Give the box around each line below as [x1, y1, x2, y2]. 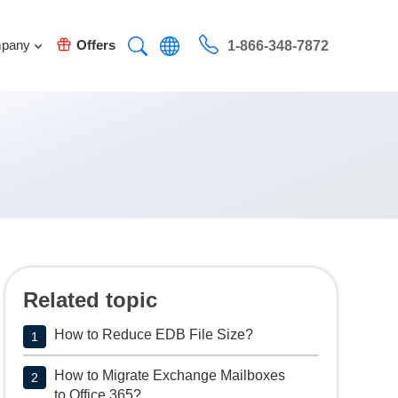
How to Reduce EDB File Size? [54, 327, 254, 342]
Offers [76, 37, 115, 52]
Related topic [23, 288, 158, 312]
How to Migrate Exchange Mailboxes [54, 368, 286, 383]
